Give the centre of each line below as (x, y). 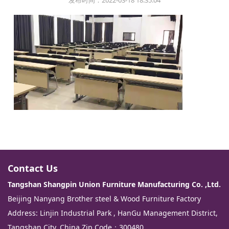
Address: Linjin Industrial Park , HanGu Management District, (113, 213)
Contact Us (33, 168)
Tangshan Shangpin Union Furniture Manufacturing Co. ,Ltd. (114, 184)
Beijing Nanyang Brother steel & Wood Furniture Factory (104, 198)
